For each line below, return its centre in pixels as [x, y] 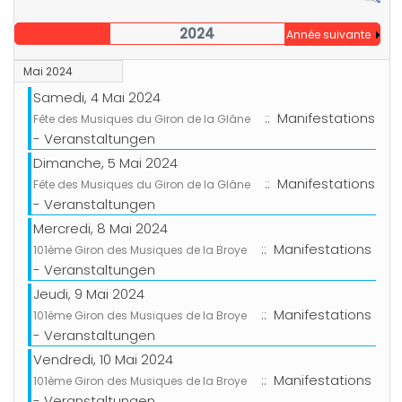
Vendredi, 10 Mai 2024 [103, 360]
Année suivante [328, 35]
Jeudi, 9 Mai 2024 [89, 294]
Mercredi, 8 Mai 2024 [100, 229]
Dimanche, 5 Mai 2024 [105, 163]
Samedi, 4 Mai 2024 [97, 98]
